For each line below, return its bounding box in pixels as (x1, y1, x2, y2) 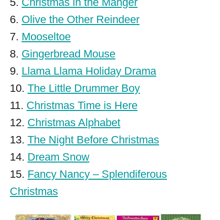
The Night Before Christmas (27, 134, 159, 146)
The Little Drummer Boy (27, 82, 140, 95)
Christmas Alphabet (27, 116, 120, 129)
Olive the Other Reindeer (22, 13, 139, 26)
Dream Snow (27, 151, 89, 164)
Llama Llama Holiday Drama (22, 65, 156, 78)
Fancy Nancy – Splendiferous (27, 168, 167, 181)
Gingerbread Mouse (22, 48, 115, 60)
